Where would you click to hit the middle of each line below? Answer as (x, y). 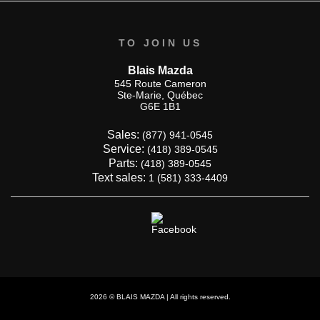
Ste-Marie (139, 95)
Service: (125, 149)
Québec (185, 95)
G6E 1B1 (160, 107)
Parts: (125, 164)
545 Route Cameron (160, 84)
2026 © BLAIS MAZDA (127, 297)
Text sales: (120, 178)
